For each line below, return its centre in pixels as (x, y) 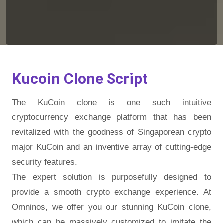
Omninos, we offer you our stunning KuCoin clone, (111, 207)
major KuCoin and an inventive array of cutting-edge (111, 147)
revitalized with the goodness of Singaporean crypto (111, 132)
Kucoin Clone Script (80, 78)
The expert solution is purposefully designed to (111, 177)
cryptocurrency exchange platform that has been (111, 117)
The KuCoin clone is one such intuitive (111, 102)
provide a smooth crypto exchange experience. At (111, 192)
